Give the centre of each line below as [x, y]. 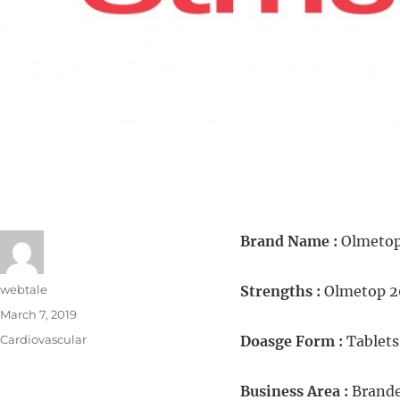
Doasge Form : [293, 342]
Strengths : [282, 292]
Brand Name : [290, 242]
